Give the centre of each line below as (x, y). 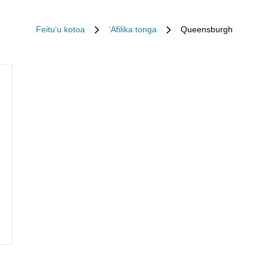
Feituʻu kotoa (60, 29)
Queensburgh (206, 29)
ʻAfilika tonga (133, 29)
